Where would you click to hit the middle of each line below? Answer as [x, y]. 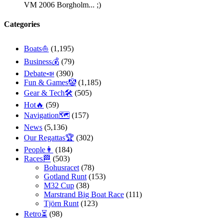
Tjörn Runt [61, 204]
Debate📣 [39, 74]
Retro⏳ [36, 214]
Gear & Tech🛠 [48, 93]
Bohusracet [61, 168]
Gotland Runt [65, 177]
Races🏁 [37, 159]
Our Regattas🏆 [49, 138]
